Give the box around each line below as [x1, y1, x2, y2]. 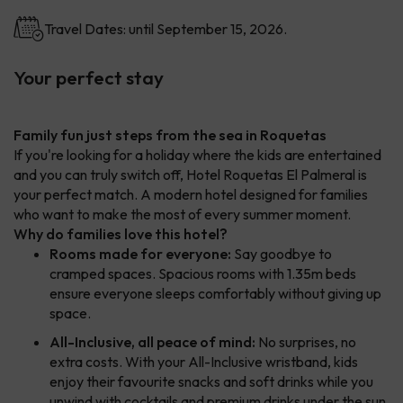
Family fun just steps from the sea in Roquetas [13, 126, 327, 145]
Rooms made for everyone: [49, 245, 231, 264]
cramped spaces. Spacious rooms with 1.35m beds [49, 264, 356, 283]
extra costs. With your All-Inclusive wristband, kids [49, 353, 358, 372]
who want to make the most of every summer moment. [13, 205, 351, 224]
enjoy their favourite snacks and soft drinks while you [49, 372, 373, 391]
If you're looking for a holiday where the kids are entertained [13, 146, 381, 165]
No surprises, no [255, 333, 356, 352]
